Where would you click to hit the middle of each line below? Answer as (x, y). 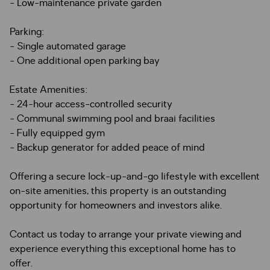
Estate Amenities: (49, 90)
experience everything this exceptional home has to (123, 249)
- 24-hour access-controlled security (91, 104)
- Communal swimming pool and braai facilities (112, 119)
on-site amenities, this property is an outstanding (118, 191)
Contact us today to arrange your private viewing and (126, 234)
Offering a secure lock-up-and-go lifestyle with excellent (135, 177)
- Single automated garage (68, 46)
